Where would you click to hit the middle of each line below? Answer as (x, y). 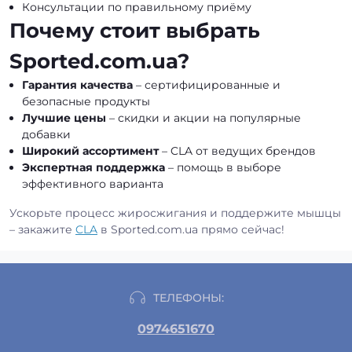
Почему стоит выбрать (135, 31)
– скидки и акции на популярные (203, 118)
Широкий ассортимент (90, 151)
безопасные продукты (86, 101)
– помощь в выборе (223, 167)
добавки (46, 134)
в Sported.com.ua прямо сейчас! (191, 229)
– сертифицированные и (207, 85)
